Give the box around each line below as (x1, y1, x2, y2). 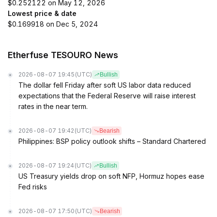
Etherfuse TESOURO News (8, 50, 118, 60)
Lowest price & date (8, 9, 77, 17)
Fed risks (18, 183, 47, 191)
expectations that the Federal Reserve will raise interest (18, 92, 196, 100)
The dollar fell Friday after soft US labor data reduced (18, 81, 191, 89)
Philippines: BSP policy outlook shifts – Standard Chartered (18, 137, 206, 145)
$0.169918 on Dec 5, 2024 (8, 20, 98, 28)
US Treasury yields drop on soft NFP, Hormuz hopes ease (18, 172, 204, 180)
